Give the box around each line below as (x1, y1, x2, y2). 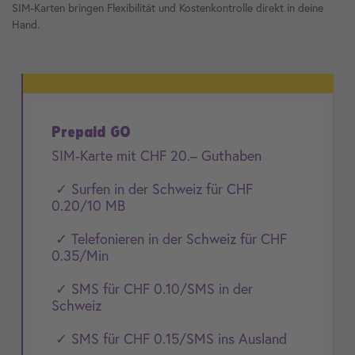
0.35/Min (52, 246, 109, 265)
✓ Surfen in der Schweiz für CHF (52, 179, 253, 198)
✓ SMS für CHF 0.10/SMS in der (52, 279, 253, 298)
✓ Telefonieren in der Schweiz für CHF (52, 229, 287, 248)
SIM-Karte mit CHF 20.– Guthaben (52, 146, 261, 165)
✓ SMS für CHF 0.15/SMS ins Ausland (52, 329, 287, 348)
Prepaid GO (52, 122, 131, 141)
